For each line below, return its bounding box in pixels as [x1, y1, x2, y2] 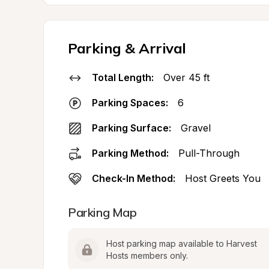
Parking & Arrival [68, 39, 186, 57]
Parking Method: [92, 147, 169, 159]
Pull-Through [178, 147, 240, 159]
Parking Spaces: [92, 97, 168, 109]
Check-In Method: [92, 172, 175, 184]
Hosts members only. [106, 250, 188, 261]
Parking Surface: [92, 122, 171, 134]
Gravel [181, 122, 211, 134]
